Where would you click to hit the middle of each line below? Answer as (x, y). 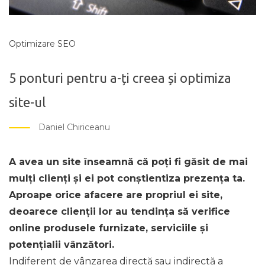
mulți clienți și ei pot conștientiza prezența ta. (127, 178)
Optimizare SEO (42, 43)
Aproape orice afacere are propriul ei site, (116, 195)
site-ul (27, 102)
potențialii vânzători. (62, 244)
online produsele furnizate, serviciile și (109, 228)
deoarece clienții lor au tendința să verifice (119, 211)
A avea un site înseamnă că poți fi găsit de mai (128, 161)
